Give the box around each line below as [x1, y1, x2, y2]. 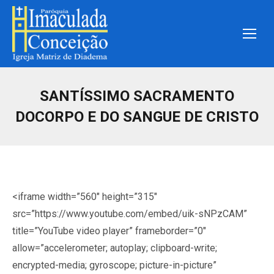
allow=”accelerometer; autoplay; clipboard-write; [12, 242, 217, 254]
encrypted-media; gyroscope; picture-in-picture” [12, 259, 217, 271]
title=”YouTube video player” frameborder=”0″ [12, 225, 206, 237]
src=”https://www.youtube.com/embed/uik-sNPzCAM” [12, 208, 247, 220]
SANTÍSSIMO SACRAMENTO [40, 87, 234, 105]
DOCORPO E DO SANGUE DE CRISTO [15, 108, 259, 125]
